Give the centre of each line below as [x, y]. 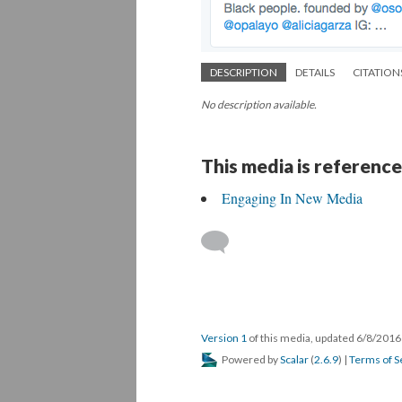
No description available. [259, 105]
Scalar [294, 359]
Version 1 [224, 338]
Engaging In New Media [292, 198]
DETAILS [315, 72]
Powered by [250, 359]
